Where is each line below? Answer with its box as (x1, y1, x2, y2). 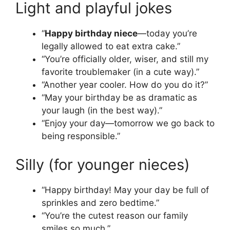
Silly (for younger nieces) (15, 155, 190, 174)
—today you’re (138, 28, 197, 39)
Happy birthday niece (45, 28, 138, 39)
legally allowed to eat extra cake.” (42, 41, 180, 52)
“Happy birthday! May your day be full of (42, 184, 209, 195)
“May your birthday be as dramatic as (42, 92, 197, 103)
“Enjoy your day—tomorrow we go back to (42, 118, 215, 129)
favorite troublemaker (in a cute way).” (42, 67, 199, 78)
